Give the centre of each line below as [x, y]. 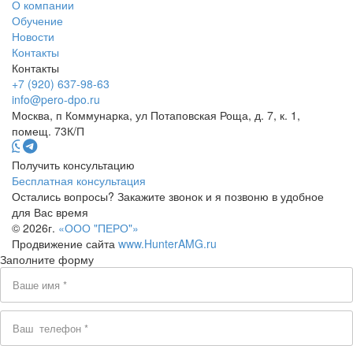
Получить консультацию [73, 164]
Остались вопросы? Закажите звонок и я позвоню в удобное [168, 196]
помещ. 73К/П [48, 130]
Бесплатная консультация [79, 180]
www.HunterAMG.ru [167, 243]
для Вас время [50, 212]
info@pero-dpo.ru [56, 99]
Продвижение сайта [65, 243]
